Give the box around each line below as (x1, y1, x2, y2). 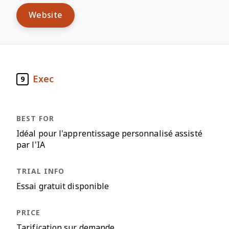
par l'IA (16, 141, 45, 149)
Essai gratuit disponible (16, 182, 109, 191)
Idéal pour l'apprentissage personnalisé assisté (16, 129, 202, 138)
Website (29, 11, 63, 19)
